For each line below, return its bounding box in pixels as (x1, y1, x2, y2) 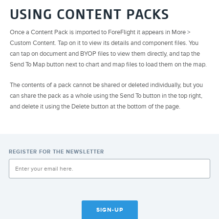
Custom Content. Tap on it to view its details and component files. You (10, 39, 198, 47)
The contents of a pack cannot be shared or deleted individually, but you (10, 81, 203, 89)
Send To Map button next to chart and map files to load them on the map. (10, 61, 207, 69)
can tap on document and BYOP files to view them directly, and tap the (10, 50, 200, 58)
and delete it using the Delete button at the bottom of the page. (10, 103, 180, 111)
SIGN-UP (96, 206, 123, 214)
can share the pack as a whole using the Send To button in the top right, (10, 92, 202, 100)
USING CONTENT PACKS (10, 6, 169, 23)
